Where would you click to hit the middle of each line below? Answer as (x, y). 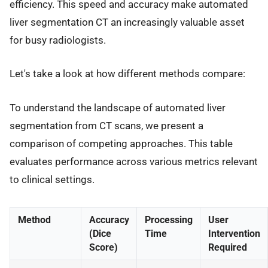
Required (227, 247)
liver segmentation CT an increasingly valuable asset (127, 22)
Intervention (234, 233)
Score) (103, 247)
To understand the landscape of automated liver (118, 107)
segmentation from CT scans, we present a (106, 125)
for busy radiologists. (58, 40)
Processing (168, 220)
